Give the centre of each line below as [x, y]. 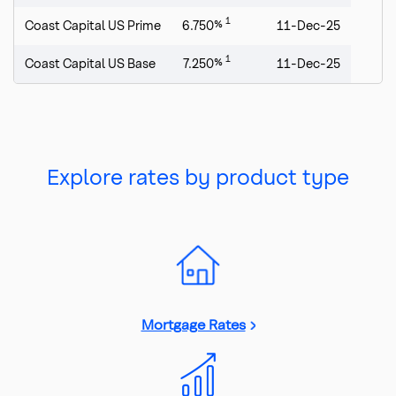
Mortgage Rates [193, 324]
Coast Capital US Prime [93, 25]
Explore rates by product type [198, 176]
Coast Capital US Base [90, 63]
